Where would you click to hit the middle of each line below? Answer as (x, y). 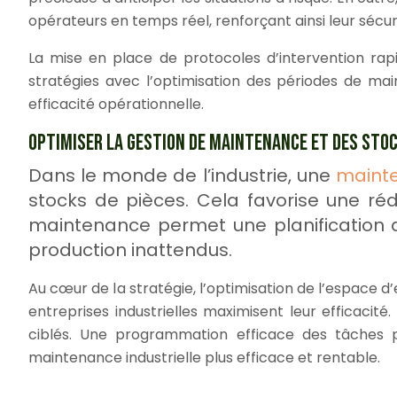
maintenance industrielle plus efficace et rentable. (204, 357)
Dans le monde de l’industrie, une (182, 175)
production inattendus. (130, 249)
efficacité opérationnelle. (116, 104)
